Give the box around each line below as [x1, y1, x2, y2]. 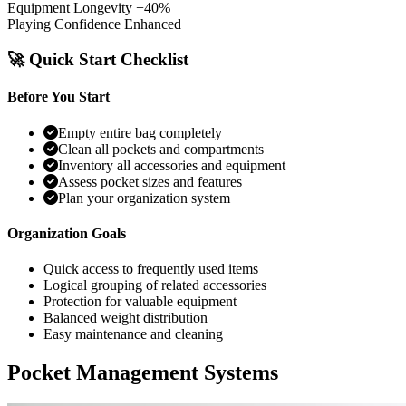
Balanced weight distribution [43, 310, 208, 326]
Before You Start [7, 89, 110, 105]
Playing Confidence [7, 16, 121, 33]
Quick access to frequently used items [43, 261, 258, 277]
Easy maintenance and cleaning [43, 326, 223, 343]
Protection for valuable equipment [43, 294, 237, 310]
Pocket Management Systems [7, 361, 278, 385]
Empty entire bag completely [58, 124, 222, 140]
